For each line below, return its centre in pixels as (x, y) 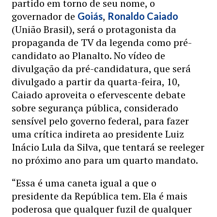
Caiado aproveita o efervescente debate (99, 95)
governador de (45, 16)
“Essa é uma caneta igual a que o (84, 183)
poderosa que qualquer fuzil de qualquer (102, 209)
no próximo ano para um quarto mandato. (105, 160)
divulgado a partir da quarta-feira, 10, (96, 82)
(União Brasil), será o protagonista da (94, 29)
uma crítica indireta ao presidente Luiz (98, 134)
